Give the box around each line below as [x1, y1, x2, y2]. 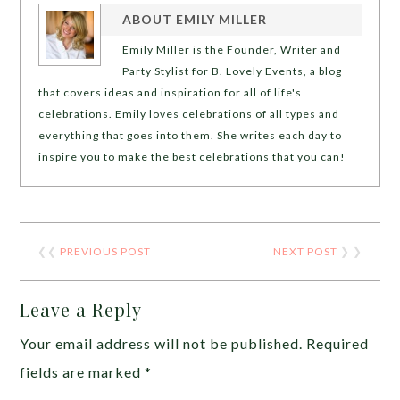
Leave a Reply [20, 296, 143, 321]
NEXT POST [272, 244, 337, 258]
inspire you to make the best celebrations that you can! [38, 149, 346, 163]
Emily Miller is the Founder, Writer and [122, 42, 342, 56]
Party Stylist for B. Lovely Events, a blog [122, 63, 343, 78]
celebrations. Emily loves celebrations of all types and [38, 106, 340, 121]
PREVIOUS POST [60, 244, 152, 258]
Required [306, 334, 370, 352]
